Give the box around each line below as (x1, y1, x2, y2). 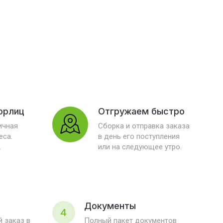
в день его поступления (98, 132, 180, 141)
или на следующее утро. (98, 142, 182, 151)
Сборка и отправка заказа (98, 121, 190, 130)
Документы (84, 201, 136, 211)
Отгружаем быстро (98, 106, 185, 116)
